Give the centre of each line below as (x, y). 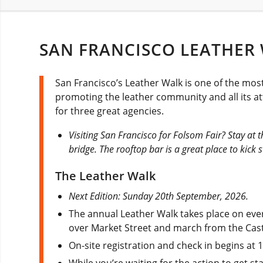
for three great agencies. (109, 111)
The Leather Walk (105, 176)
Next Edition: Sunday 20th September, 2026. (159, 196)
